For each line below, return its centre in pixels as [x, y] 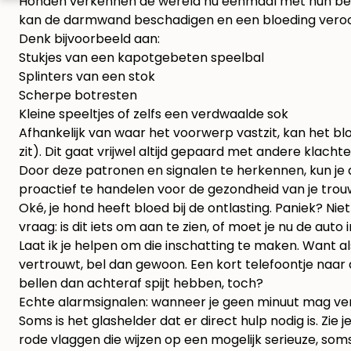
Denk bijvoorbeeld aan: [89, 39]
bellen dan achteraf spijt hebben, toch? [141, 284]
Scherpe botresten [78, 96]
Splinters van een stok [87, 77]
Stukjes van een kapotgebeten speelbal [141, 58]
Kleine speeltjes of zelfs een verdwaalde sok [154, 114]
